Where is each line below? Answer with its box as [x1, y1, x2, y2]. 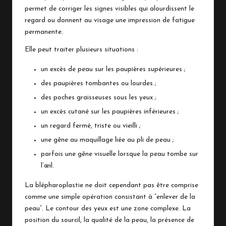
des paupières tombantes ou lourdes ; [41, 80, 156, 87]
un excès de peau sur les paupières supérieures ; [41, 66, 186, 73]
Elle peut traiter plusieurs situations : [25, 46, 138, 53]
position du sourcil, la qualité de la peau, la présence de [25, 217, 194, 224]
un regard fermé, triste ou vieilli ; [41, 123, 141, 130]
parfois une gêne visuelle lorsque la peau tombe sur [41, 151, 198, 158]
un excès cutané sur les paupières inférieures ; [41, 108, 179, 116]
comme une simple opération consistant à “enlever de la [25, 194, 195, 201]
